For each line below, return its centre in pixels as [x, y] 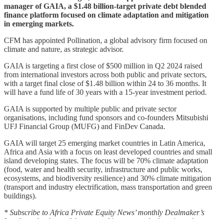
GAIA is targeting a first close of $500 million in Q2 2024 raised [103, 66]
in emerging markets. [39, 23]
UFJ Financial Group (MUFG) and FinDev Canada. [85, 126]
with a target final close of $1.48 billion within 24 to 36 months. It [105, 83]
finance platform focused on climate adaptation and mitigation [106, 15]
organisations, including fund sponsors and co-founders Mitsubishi [106, 117]
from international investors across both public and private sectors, [105, 74]
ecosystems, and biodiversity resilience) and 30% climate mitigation [108, 178]
